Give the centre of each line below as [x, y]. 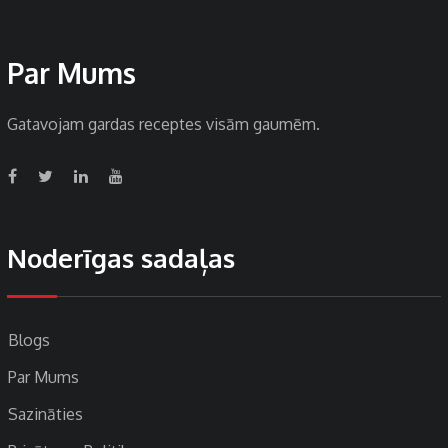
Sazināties [45, 414]
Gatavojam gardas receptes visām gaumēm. [163, 124]
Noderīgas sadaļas [121, 258]
